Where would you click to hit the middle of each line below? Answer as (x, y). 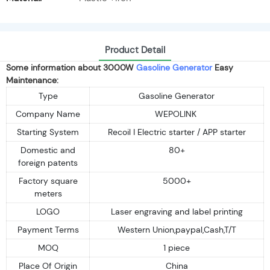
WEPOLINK (177, 114)
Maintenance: (32, 80)
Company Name (48, 114)
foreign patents (48, 162)
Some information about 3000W (70, 67)
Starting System (48, 132)
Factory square (48, 181)
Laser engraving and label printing (177, 211)
